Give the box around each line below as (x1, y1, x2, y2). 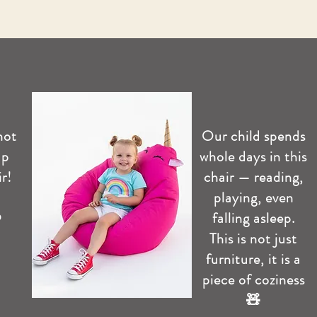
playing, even (213, 188, 294, 208)
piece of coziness (202, 270, 305, 290)
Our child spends (201, 126, 306, 146)
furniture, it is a (206, 249, 301, 270)
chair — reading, (203, 167, 304, 188)
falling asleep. (212, 208, 295, 229)
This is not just (209, 229, 297, 249)
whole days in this (200, 146, 307, 167)
